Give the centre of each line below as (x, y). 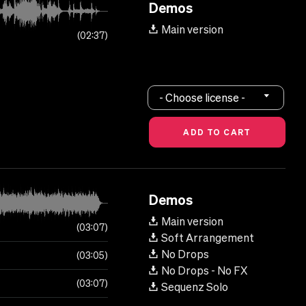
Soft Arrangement (208, 238)
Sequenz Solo (195, 287)
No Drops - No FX (204, 271)
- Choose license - (203, 97)
